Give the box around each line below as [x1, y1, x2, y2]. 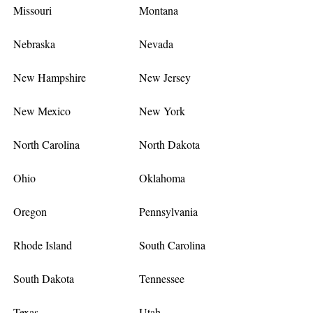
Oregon [13, 203, 48, 219]
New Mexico [13, 103, 71, 118]
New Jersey [138, 69, 191, 85]
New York [138, 103, 185, 118]
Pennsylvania [138, 203, 198, 219]
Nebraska [13, 36, 56, 51]
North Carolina [13, 136, 80, 152]
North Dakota [138, 136, 200, 152]
